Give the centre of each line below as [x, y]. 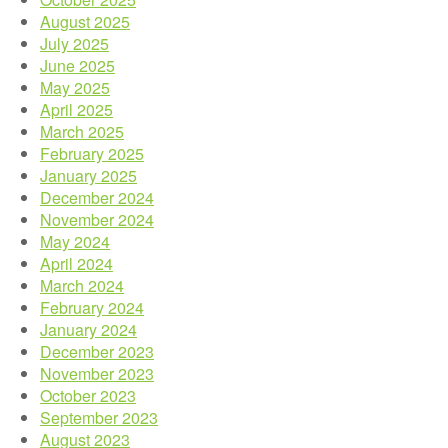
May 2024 [75, 241]
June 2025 [77, 65]
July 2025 [74, 43]
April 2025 [76, 109]
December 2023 [97, 351]
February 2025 [92, 153]
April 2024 [76, 263]
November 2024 [97, 219]
